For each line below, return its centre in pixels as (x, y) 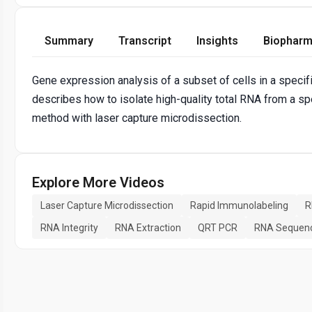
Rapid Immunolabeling (239, 206)
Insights (217, 41)
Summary (69, 41)
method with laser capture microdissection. (137, 118)
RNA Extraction (148, 228)
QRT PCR (218, 228)
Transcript (145, 41)
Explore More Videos (98, 183)
